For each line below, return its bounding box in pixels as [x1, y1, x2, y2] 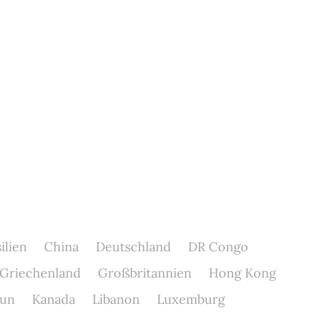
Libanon [92, 291, 140, 307]
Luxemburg [156, 291, 225, 307]
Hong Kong [208, 265, 276, 281]
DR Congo [187, 238, 248, 255]
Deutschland [95, 238, 171, 255]
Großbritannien [97, 265, 192, 281]
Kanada [31, 291, 75, 307]
